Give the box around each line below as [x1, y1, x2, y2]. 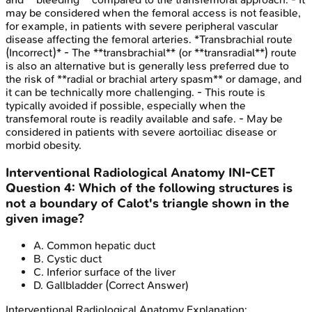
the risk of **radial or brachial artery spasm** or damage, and [6, 72, 302, 86]
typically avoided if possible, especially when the [6, 98, 246, 112]
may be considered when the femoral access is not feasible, [6, 6, 301, 19]
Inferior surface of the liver [47, 265, 175, 279]
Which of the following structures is [79, 180, 292, 196]
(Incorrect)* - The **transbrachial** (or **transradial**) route [6, 45, 297, 59]
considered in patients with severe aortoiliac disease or [6, 125, 276, 139]
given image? [6, 210, 84, 226]
